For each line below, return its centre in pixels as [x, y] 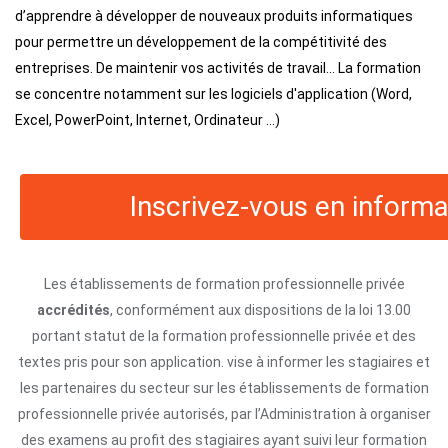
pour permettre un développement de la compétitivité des [201, 41]
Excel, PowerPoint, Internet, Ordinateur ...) [147, 119]
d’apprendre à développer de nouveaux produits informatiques [214, 15]
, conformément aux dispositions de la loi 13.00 [260, 309]
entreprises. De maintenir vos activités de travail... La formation [218, 67]
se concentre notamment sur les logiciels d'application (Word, [213, 93]
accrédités [73, 309]
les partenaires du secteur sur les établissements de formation [224, 387]
